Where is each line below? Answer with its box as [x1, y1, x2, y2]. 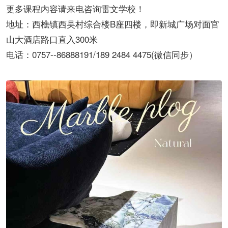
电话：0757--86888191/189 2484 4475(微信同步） [6, 48, 197, 61]
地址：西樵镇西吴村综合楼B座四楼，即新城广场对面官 [6, 17, 219, 30]
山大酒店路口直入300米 [6, 33, 98, 45]
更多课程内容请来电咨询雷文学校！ [6, 2, 145, 15]
